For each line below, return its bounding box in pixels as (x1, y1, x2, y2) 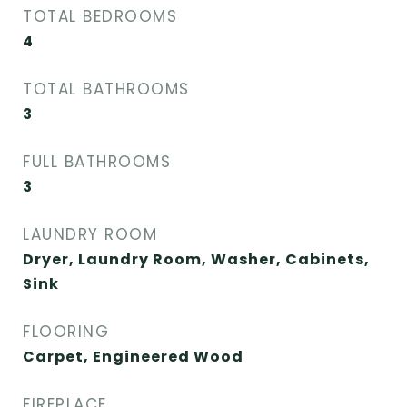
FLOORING (23, 321, 109, 342)
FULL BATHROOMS (23, 151, 171, 173)
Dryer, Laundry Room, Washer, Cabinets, (23, 249, 370, 270)
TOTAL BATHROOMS (23, 78, 190, 100)
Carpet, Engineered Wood (23, 346, 243, 367)
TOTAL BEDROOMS (23, 5, 177, 27)
